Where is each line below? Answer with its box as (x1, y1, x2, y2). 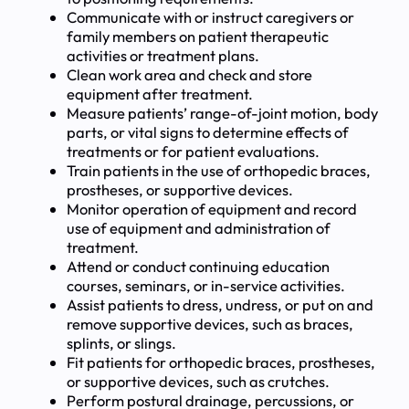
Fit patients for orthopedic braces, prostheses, (66, 351, 375, 372)
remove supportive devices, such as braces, (66, 313, 353, 333)
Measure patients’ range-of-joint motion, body (66, 102, 378, 122)
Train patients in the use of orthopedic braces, (66, 160, 371, 180)
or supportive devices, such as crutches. (66, 371, 330, 391)
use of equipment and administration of (66, 217, 330, 237)
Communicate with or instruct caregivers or (66, 6, 354, 26)
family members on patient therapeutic (66, 26, 329, 46)
